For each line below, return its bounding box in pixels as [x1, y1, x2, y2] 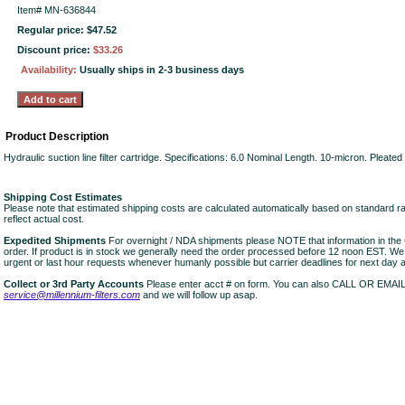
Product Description [5, 130, 108, 143]
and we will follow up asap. [140, 289, 258, 300]
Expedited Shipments [4, 235, 106, 246]
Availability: [21, 64, 80, 75]
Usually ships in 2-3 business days [80, 64, 244, 75]
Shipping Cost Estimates [4, 192, 122, 202]
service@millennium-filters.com [4, 289, 140, 300]
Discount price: [17, 44, 93, 55]
